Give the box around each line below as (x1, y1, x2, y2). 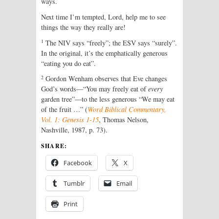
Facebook (64, 158, 92, 168)
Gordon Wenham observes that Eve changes (44, 74, 167, 84)
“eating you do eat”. (41, 58, 96, 68)
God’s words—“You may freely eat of (41, 84, 148, 94)
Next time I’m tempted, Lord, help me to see (41, 12, 166, 22)
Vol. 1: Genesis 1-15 (41, 115, 99, 125)
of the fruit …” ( (41, 105, 88, 114)
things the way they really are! (41, 22, 126, 32)
